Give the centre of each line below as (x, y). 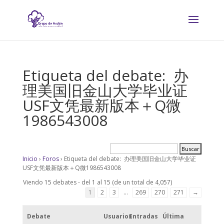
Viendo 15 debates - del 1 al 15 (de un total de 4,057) (97, 182)
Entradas (144, 216)
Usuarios (117, 216)
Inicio (30, 159)
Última (173, 216)
